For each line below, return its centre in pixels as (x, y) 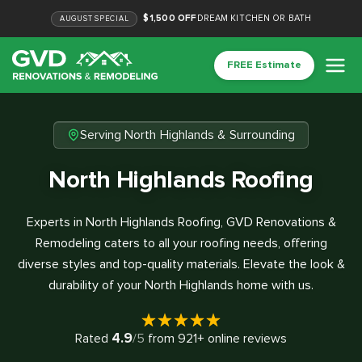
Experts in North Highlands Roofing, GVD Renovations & (181, 223)
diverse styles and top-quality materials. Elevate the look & (181, 265)
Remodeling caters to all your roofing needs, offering (181, 244)
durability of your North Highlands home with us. (181, 286)
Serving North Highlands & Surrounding (187, 135)
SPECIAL (111, 18)
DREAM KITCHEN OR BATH (254, 18)
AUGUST (76, 18)
